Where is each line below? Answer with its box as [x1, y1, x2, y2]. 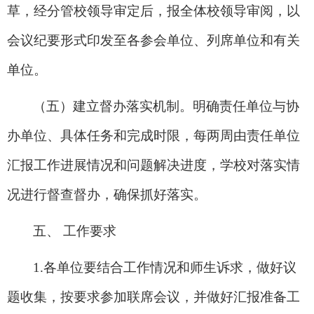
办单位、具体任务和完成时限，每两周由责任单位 [7, 128, 300, 143]
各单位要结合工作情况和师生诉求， [43, 259, 257, 275]
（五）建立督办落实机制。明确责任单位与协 [33, 98, 299, 114]
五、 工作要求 [33, 223, 116, 238]
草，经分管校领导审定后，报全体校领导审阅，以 [7, 3, 300, 18]
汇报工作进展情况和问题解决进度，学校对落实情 [7, 157, 300, 172]
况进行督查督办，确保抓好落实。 [7, 186, 207, 202]
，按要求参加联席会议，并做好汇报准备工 [47, 289, 300, 304]
